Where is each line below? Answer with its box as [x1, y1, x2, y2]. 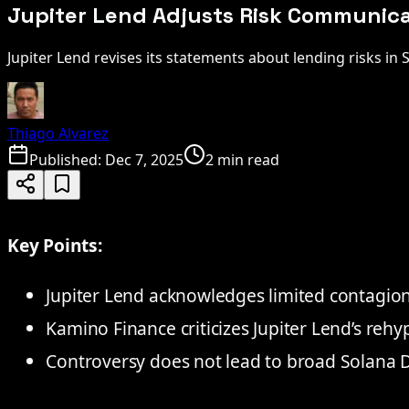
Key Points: [7, 232, 102, 257]
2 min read [205, 149, 279, 170]
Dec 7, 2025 [105, 149, 184, 170]
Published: [29, 149, 105, 170]
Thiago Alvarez [7, 122, 109, 143]
